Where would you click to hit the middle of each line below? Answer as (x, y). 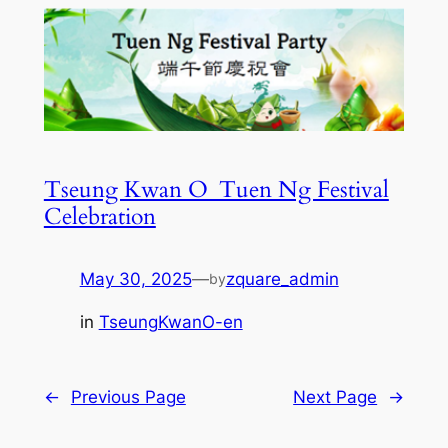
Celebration (99, 216)
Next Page (335, 396)
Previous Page (128, 396)
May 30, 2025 (135, 278)
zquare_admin (282, 278)
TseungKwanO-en (170, 321)
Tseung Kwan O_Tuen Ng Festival (216, 189)
